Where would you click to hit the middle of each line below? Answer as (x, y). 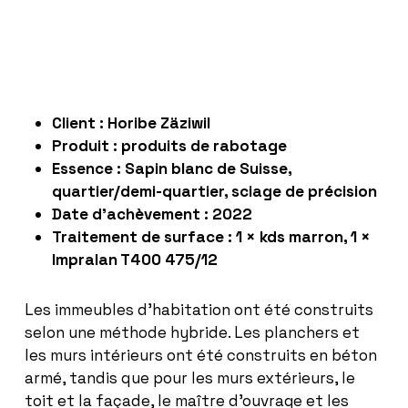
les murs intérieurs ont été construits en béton (200, 356)
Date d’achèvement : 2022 (152, 214)
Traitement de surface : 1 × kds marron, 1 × (211, 237)
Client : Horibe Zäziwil (131, 123)
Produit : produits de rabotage (169, 146)
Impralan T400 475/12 (134, 260)
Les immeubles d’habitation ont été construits (199, 310)
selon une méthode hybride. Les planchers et (192, 333)
